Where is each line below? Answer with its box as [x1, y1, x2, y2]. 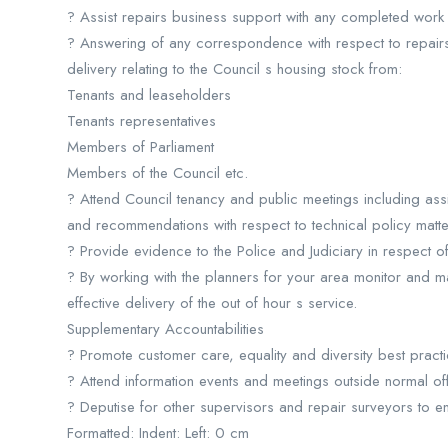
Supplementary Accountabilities [67, 318, 264, 340]
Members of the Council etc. [67, 162, 248, 184]
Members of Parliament [67, 136, 214, 158]
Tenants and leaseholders [67, 84, 231, 106]
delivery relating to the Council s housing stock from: [67, 58, 402, 80]
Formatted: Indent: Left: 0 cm [67, 422, 249, 444]
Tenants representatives [67, 110, 216, 132]
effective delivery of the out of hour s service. [67, 292, 357, 314]
